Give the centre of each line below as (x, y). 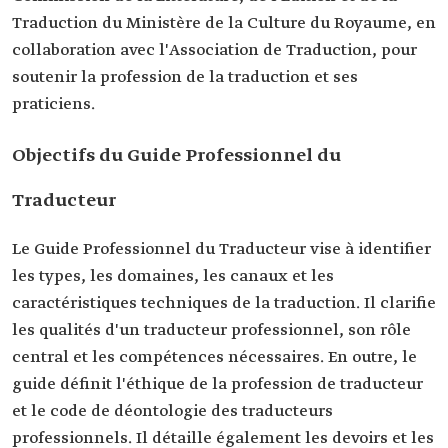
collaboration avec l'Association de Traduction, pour (214, 50)
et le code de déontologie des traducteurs (172, 411)
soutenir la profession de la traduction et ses (185, 77)
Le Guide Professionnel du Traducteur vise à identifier (221, 249)
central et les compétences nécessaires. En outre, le (214, 357)
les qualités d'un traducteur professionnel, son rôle (211, 330)
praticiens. (53, 104)
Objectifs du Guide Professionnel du (176, 156)
